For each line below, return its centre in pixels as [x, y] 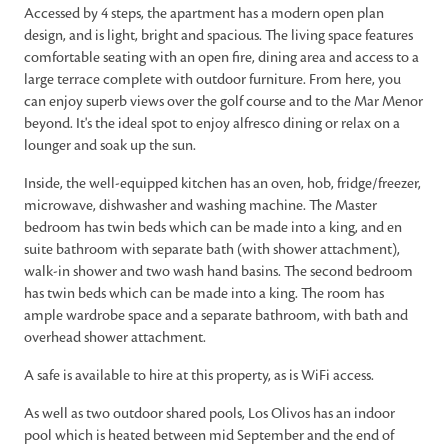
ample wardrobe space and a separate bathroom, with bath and [216, 315]
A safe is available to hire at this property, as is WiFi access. [199, 375]
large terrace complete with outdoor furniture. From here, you [212, 79]
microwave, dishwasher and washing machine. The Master [200, 205]
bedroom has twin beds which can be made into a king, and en [213, 227]
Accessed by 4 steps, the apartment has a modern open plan [204, 13]
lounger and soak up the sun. [110, 145]
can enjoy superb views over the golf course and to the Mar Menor [223, 101]
